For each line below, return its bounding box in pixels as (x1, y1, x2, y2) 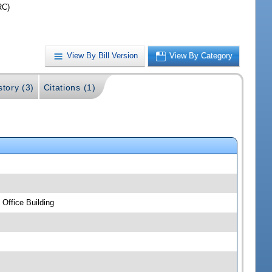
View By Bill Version (67, 51, 138, 61)
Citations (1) (43, 82, 96, 92)
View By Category (169, 51, 233, 61)
